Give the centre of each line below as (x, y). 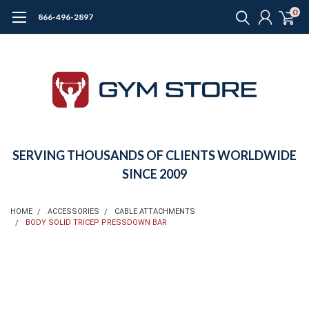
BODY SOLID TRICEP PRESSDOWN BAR (96, 222)
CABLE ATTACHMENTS (155, 211)
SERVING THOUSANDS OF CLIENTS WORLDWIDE (154, 155)
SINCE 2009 (154, 174)
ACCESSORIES (73, 211)
